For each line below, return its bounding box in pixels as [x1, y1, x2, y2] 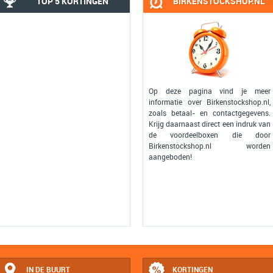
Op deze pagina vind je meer [149, 87, 271, 96]
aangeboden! [149, 153, 192, 161]
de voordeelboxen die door [149, 131, 271, 140]
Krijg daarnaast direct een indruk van [149, 120, 271, 129]
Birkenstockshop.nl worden [149, 142, 271, 151]
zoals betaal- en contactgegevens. [149, 109, 271, 118]
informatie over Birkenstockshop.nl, [149, 98, 271, 107]
